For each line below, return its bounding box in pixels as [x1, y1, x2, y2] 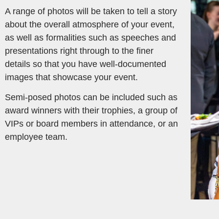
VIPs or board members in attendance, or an [5, 118, 178, 129]
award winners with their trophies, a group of [5, 105, 177, 115]
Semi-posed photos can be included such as [5, 92, 177, 102]
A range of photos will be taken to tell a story [5, 6, 177, 16]
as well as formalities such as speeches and [5, 32, 176, 43]
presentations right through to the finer [5, 45, 153, 56]
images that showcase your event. [5, 72, 138, 82]
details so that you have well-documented [5, 59, 166, 69]
